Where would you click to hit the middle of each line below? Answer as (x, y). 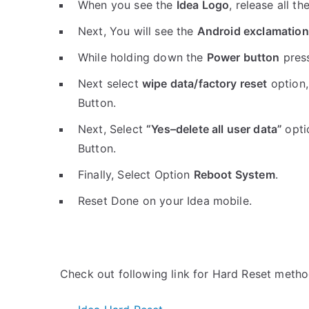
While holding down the (142, 57)
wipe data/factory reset (205, 83)
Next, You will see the (138, 31)
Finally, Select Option (136, 175)
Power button (243, 57)
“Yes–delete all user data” (216, 129)
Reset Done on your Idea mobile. (165, 201)
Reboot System (234, 175)
